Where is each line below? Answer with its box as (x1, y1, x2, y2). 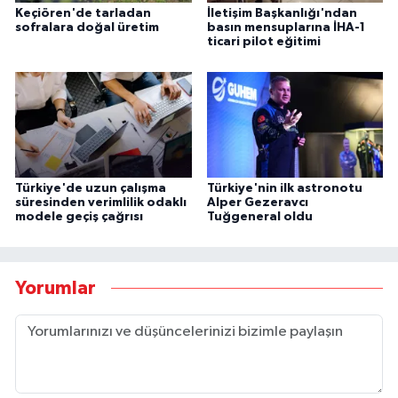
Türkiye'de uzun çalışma (15, 182, 166, 195)
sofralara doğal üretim (15, 21, 159, 35)
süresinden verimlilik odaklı (15, 196, 187, 210)
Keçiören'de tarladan (15, 7, 151, 20)
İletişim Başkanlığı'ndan (206, 7, 357, 20)
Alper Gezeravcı (206, 196, 308, 210)
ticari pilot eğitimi (206, 36, 321, 49)
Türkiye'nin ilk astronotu (206, 182, 362, 195)
